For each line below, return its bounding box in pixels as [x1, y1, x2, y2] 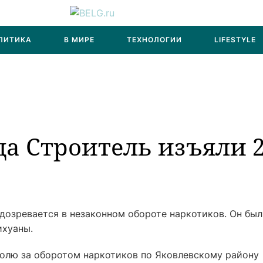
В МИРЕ [64, 35, 95, 44]
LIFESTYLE [214, 35, 256, 44]
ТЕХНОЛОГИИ [127, 35, 182, 44]
